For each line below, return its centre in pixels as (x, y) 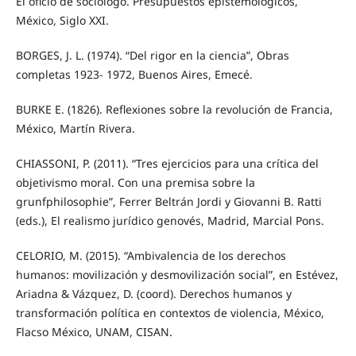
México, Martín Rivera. (75, 129)
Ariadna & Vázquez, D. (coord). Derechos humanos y (153, 294)
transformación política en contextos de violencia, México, (170, 313)
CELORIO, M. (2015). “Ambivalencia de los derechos (151, 256)
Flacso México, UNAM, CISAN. (94, 332)
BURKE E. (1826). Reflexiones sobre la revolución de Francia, (174, 110)
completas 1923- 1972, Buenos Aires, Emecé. (134, 75)
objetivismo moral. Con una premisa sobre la (135, 183)
